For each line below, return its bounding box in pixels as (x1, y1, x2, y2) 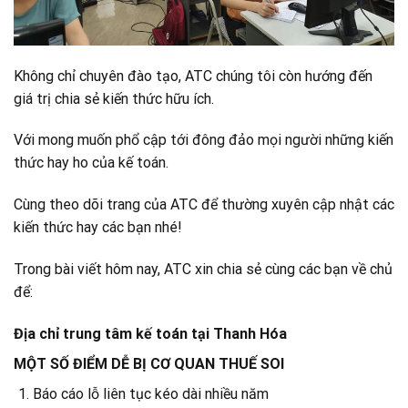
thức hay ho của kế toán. (14, 154, 168, 172)
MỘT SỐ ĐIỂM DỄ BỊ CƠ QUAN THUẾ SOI (14, 354, 284, 372)
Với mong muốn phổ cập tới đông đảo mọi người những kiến (14, 131, 393, 149)
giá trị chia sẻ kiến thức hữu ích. (14, 89, 214, 107)
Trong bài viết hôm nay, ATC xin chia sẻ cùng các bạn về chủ (14, 260, 393, 279)
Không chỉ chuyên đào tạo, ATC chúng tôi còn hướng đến (14, 66, 372, 85)
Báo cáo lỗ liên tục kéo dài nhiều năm (32, 384, 269, 403)
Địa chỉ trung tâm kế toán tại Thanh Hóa (14, 324, 287, 342)
